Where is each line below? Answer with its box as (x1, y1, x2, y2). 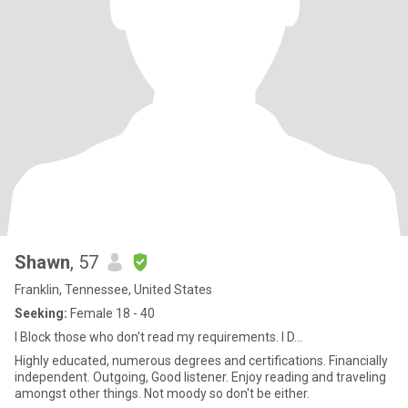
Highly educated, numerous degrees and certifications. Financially (15, 353, 388, 368)
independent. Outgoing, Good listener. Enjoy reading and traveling (15, 370, 93, 384)
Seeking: (15, 306, 67, 321)
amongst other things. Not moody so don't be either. (144, 386, 310, 401)
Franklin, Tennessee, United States (15, 282, 212, 297)
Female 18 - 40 (67, 306, 155, 321)
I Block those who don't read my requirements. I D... (15, 330, 302, 344)
